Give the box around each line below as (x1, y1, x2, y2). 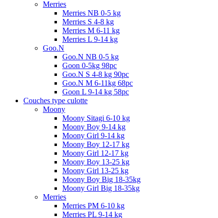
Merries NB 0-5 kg (62, 8, 121, 17)
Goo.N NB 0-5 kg (62, 52, 119, 61)
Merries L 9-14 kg (62, 35, 118, 43)
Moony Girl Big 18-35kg (62, 183, 140, 192)
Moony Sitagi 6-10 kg (62, 113, 130, 122)
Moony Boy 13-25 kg (62, 157, 129, 166)
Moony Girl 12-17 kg (62, 148, 128, 157)
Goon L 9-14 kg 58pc (62, 87, 129, 96)
